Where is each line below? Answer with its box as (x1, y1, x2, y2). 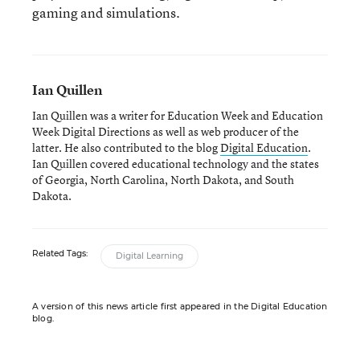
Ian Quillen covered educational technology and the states (32, 156, 319, 171)
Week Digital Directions (32, 124, 150, 139)
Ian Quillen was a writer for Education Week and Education (32, 108, 323, 123)
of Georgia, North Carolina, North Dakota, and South (32, 172, 294, 187)
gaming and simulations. (32, 3, 180, 22)
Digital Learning (116, 251, 183, 261)
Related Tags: (32, 248, 88, 259)
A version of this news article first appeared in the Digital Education (32, 301, 328, 312)
